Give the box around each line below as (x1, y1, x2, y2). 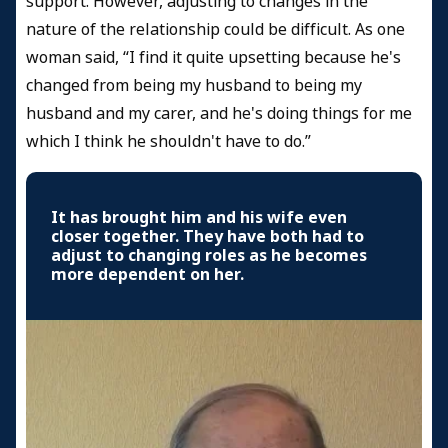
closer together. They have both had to (51, 224, 364, 248)
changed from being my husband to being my (26, 73, 362, 97)
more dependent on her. (51, 262, 244, 286)
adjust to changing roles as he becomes (51, 243, 367, 267)
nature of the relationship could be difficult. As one (26, 17, 405, 41)
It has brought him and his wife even (51, 205, 347, 229)
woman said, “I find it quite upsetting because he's (26, 45, 401, 69)
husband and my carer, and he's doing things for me (26, 101, 412, 125)
